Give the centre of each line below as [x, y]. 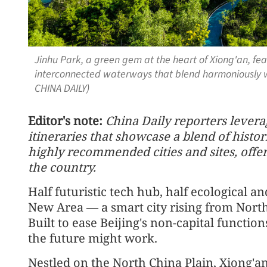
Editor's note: [65, 120]
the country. [62, 167]
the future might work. [93, 238]
